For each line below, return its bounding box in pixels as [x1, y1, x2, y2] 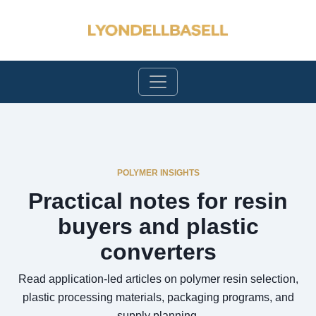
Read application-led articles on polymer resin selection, [18, 273, 298, 285]
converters [99, 239, 217, 265]
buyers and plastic [57, 214, 259, 239]
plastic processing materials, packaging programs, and [22, 291, 294, 303]
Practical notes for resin [28, 188, 288, 214]
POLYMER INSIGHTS [116, 168, 200, 178]
